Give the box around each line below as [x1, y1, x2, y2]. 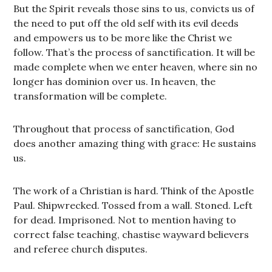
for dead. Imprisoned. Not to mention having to [13, 214, 237, 226]
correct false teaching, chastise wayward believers [13, 228, 250, 240]
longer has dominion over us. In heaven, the [13, 75, 216, 87]
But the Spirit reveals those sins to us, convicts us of [13, 2, 255, 15]
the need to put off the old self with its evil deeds [13, 17, 239, 29]
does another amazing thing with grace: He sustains [13, 137, 257, 149]
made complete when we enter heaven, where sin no [13, 61, 258, 73]
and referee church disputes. [13, 243, 148, 255]
